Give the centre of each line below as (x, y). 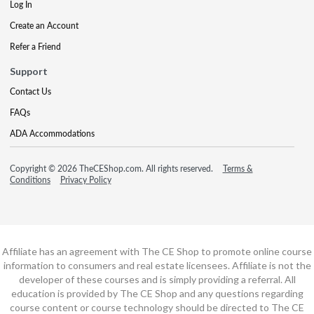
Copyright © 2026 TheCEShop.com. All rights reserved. (112, 168)
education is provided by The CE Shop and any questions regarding (157, 293)
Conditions (30, 179)
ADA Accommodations (52, 133)
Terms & (238, 168)
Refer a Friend (35, 46)
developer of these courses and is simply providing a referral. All (157, 279)
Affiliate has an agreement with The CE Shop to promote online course (157, 251)
